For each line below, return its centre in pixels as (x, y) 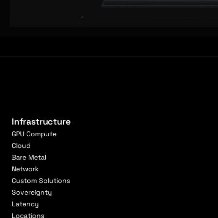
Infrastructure (41, 121)
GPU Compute (34, 134)
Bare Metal (29, 157)
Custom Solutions (41, 180)
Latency (25, 204)
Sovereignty (32, 192)
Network (25, 169)
